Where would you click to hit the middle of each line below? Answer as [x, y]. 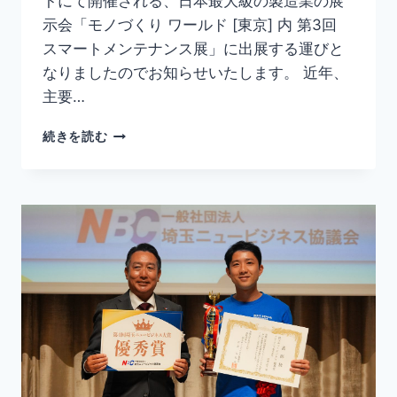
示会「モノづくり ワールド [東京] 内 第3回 [190, 25]
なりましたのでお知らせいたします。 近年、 [195, 73]
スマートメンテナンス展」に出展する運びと [193, 49]
